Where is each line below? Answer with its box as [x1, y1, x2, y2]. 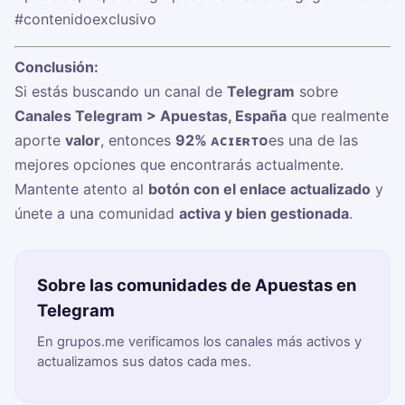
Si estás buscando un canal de [14, 82, 227, 101]
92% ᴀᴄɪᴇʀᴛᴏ [175, 131, 268, 150]
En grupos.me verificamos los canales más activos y [37, 334, 362, 351]
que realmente [287, 107, 389, 126]
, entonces [100, 131, 175, 150]
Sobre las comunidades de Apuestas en [37, 275, 356, 296]
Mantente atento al [14, 180, 148, 199]
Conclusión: [14, 58, 99, 77]
